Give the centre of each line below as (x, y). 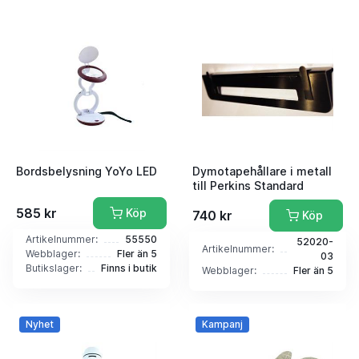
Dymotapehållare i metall (262, 171)
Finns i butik (129, 268)
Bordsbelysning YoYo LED (87, 171)
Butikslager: (54, 268)
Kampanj (222, 324)
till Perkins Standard (248, 185)
